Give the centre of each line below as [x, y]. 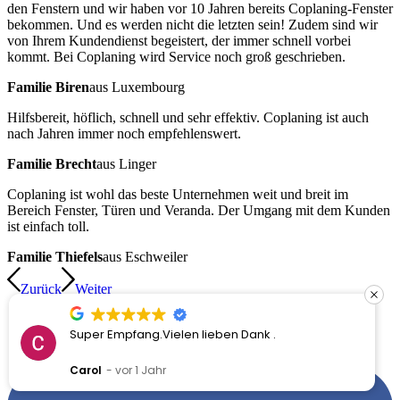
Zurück [41, 288]
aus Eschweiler [145, 256]
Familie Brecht [52, 163]
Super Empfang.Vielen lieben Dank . [173, 335]
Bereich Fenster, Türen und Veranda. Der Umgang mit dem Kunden [199, 210]
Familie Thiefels [55, 256]
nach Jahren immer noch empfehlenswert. [124, 133]
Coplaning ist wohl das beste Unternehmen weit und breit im [178, 194]
